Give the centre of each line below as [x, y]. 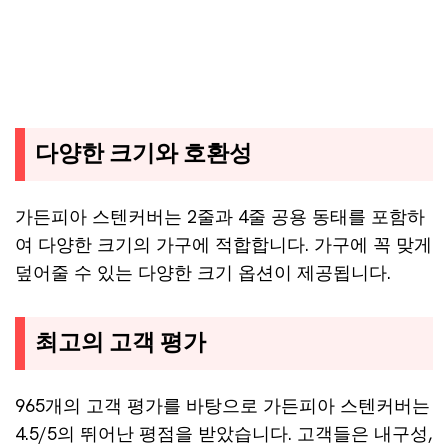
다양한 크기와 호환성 [143, 154]
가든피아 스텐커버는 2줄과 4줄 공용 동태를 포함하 [220, 216]
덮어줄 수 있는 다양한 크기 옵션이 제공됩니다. [203, 272]
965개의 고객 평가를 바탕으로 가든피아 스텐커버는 [222, 405]
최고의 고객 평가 [120, 343]
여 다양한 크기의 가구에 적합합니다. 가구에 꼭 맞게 [223, 244]
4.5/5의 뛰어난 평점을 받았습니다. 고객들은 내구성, [223, 433]
